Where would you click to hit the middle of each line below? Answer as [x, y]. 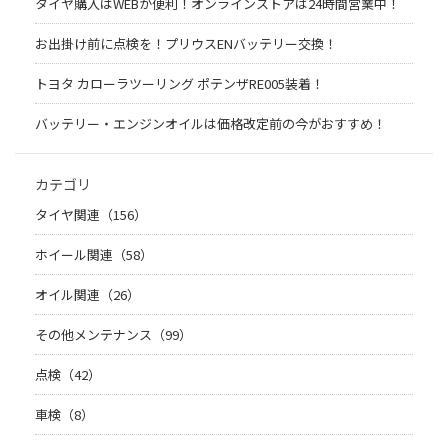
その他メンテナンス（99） [113, 335]
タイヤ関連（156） [91, 215]
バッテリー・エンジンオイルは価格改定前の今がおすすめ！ [210, 124]
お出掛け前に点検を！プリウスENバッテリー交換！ [186, 44]
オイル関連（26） [87, 295]
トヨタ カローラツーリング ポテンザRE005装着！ [179, 84]
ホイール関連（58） [94, 255]
